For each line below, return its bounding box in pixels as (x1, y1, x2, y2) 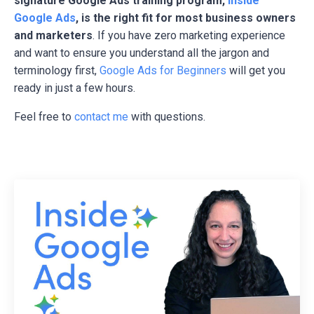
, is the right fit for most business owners (76, 11, 296, 25)
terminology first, (14, 63, 100, 77)
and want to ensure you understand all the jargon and (14, 46, 269, 60)
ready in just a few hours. (14, 81, 135, 95)
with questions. (128, 109, 205, 123)
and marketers (14, 28, 93, 42)
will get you (226, 63, 285, 77)
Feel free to (14, 109, 74, 123)
